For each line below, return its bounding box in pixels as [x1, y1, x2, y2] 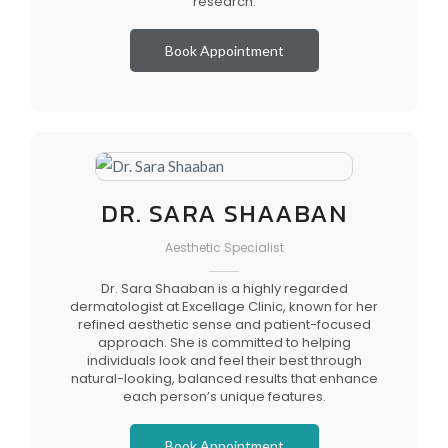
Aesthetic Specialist [164, 238, 284, 256]
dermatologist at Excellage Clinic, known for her [70, 296, 378, 316]
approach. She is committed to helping [97, 332, 351, 352]
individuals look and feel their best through [86, 350, 362, 370]
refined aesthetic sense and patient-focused [77, 314, 371, 334]
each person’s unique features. [122, 386, 326, 406]
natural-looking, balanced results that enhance [70, 368, 378, 388]
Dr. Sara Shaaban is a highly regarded [100, 278, 348, 298]
